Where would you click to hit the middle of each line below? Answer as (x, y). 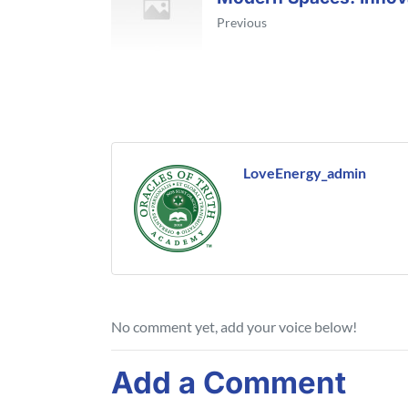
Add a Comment (229, 383)
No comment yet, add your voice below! (234, 327)
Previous (242, 23)
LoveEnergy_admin (305, 173)
